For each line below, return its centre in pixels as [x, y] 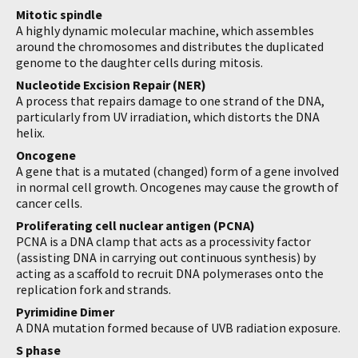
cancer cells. [49, 203]
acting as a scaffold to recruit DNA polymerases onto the [170, 273]
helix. [30, 133]
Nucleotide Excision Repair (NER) [111, 85]
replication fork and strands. [93, 289]
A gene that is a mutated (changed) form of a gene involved [177, 171]
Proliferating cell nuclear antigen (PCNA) [135, 225]
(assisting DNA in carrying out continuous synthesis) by [166, 257]
